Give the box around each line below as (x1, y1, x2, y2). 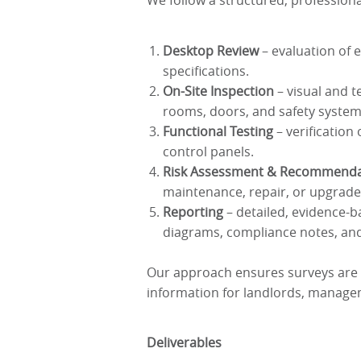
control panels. (163, 142, 254, 160)
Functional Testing (163, 122, 273, 140)
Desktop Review (163, 41, 259, 60)
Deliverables (147, 334, 222, 351)
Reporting (163, 202, 223, 221)
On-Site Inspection (163, 81, 274, 100)
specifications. (163, 61, 249, 80)
